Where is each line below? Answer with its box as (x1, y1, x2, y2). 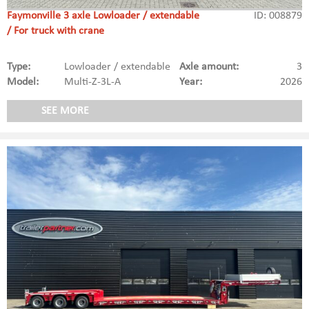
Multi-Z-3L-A (64, 77, 121, 88)
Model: (7, 77, 39, 88)
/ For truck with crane (7, 26, 104, 37)
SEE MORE (41, 106, 89, 117)
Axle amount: (179, 61, 239, 73)
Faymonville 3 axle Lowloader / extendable (7, 10, 199, 22)
